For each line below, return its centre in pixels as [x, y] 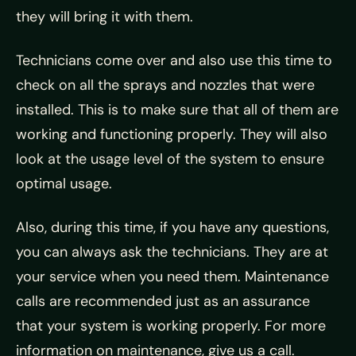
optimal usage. [64, 184]
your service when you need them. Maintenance [172, 277]
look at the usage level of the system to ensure [170, 159]
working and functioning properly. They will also [172, 134]
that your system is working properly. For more [171, 326]
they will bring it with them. [104, 17]
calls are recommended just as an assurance [163, 301]
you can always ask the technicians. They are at [172, 252]
